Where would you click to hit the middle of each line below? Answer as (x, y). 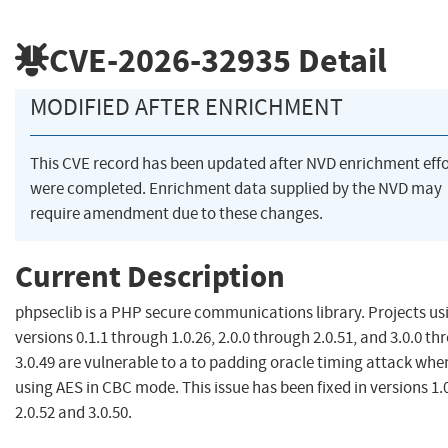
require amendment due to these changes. (176, 214)
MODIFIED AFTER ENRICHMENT (186, 107)
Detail (339, 60)
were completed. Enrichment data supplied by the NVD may (236, 189)
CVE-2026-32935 (170, 60)
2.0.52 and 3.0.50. (73, 413)
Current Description (150, 276)
